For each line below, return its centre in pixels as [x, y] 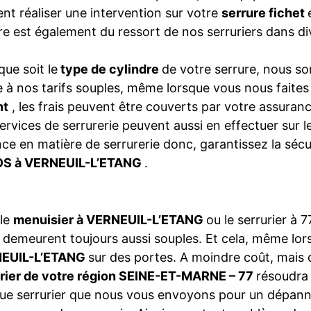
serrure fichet [264, 13]
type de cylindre [110, 69]
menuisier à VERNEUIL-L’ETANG [110, 220]
